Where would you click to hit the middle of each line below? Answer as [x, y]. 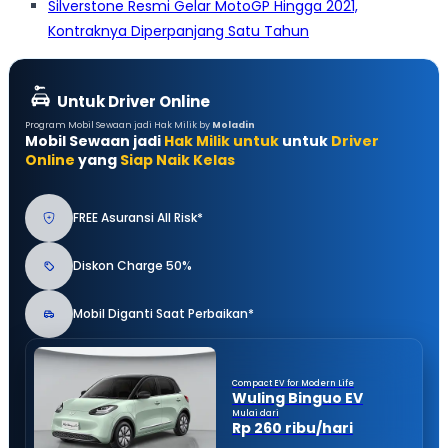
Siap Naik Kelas [177, 160]
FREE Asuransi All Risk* [138, 218]
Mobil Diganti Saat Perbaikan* [163, 314]
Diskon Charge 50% [132, 266]
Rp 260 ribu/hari [292, 427]
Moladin [233, 125]
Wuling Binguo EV [297, 397]
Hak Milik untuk [221, 141]
